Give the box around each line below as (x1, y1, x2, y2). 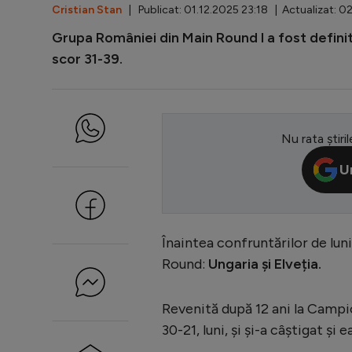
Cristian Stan (52, 2, 122, 16)
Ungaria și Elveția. (208, 255, 321, 273)
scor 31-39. (52, 49, 123, 68)
